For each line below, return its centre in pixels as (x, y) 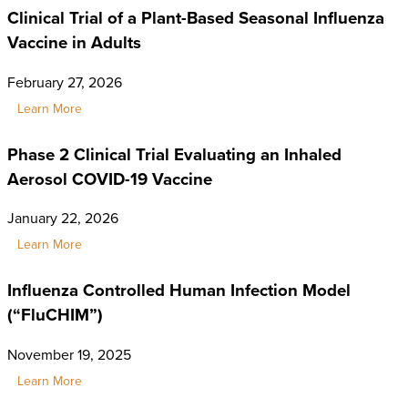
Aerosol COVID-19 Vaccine (110, 178)
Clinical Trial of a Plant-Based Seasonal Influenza (196, 18)
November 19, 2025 (69, 354)
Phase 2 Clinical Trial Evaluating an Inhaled (174, 154)
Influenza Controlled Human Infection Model (179, 290)
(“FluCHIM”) (55, 314)
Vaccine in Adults (74, 43)
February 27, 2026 (65, 82)
